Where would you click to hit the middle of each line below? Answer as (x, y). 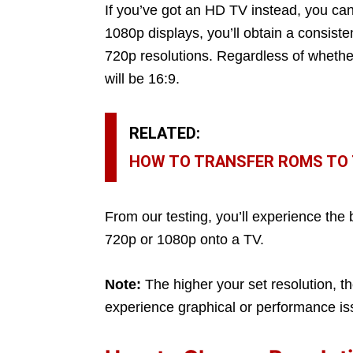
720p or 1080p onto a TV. (184, 239)
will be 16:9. (142, 78)
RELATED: (165, 133)
